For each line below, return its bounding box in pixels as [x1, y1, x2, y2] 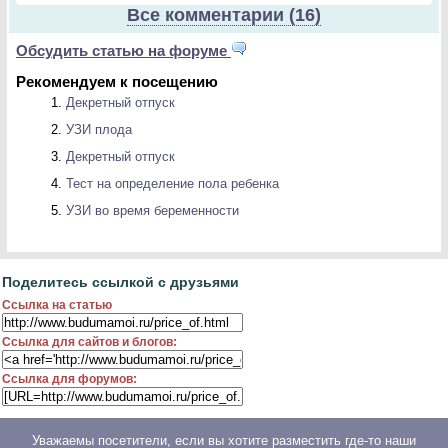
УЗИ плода [66, 121, 132, 137]
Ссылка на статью [2, 298, 112, 312]
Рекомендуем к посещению [16, 73, 218, 90]
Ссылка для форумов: [2, 372, 137, 386]
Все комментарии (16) [127, 5, 321, 26]
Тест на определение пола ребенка [66, 175, 279, 191]
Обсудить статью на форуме [16, 43, 231, 60]
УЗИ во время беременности [66, 202, 239, 218]
